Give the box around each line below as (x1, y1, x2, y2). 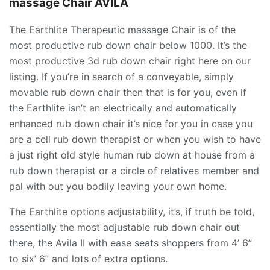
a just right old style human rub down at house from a (9, 149, 255, 162)
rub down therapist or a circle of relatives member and (9, 165, 259, 177)
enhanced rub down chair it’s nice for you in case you (9, 118, 253, 130)
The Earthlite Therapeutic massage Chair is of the (9, 24, 236, 36)
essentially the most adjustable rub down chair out (9, 221, 240, 234)
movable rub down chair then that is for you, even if (9, 86, 246, 99)
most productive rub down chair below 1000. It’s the (9, 39, 247, 52)
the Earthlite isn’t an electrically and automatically (9, 102, 237, 115)
